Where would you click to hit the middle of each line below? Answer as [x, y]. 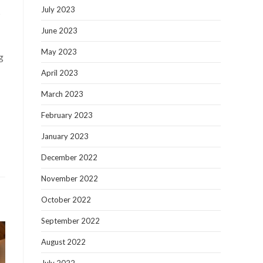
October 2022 [66, 200]
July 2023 [58, 9]
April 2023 [60, 73]
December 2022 [69, 157]
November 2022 [70, 178]
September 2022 [70, 221]
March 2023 [62, 94]
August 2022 [63, 242]
